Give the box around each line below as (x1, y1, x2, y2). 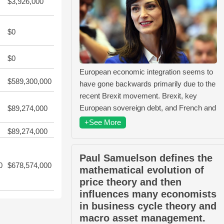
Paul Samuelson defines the (79, 152, 212, 164)
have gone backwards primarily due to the (79, 79, 215, 88)
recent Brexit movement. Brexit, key (79, 91, 197, 100)
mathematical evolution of (79, 164, 204, 176)
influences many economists (79, 188, 216, 200)
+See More (84, 118, 121, 127)
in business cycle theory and (79, 200, 216, 212)
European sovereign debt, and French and (79, 103, 216, 112)
